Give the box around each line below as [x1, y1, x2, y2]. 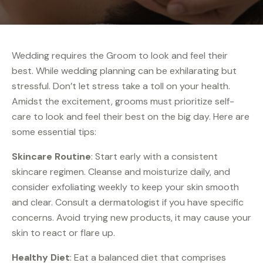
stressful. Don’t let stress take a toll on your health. [12, 80, 230, 93]
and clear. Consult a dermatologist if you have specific [12, 196, 244, 209]
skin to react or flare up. [12, 227, 115, 240]
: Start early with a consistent [91, 150, 218, 163]
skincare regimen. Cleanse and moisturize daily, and [12, 166, 230, 178]
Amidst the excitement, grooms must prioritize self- [12, 95, 234, 108]
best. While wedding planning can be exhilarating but [12, 65, 237, 77]
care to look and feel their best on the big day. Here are [12, 110, 249, 123]
